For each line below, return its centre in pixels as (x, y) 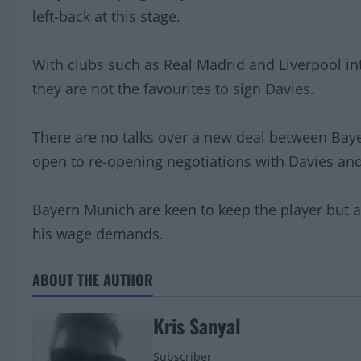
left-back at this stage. (106, 17)
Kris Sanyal (197, 326)
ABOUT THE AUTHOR (93, 280)
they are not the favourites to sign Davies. (173, 89)
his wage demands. (98, 234)
